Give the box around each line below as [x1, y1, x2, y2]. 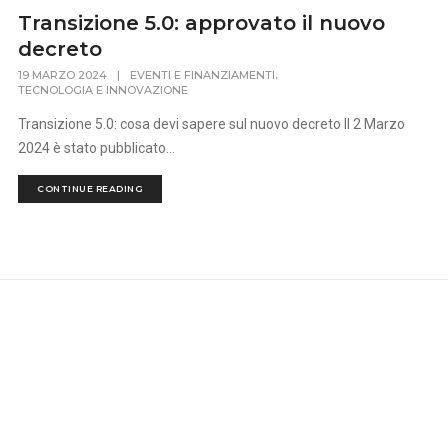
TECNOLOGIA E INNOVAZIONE [18, 83, 189, 98]
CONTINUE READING [37, 183, 144, 195]
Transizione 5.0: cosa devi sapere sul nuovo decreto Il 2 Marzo [18, 116, 406, 133]
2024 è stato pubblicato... [18, 140, 176, 157]
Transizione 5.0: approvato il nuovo [18, 11, 386, 35]
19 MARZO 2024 [18, 68, 108, 83]
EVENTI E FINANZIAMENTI [130, 68, 276, 83]
